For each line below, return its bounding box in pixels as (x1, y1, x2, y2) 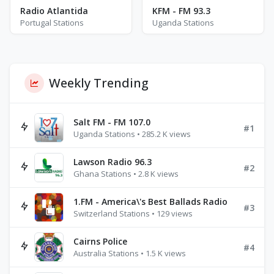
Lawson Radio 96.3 (73, 156, 152, 168)
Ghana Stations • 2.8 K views (73, 168, 179, 179)
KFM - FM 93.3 (152, 5, 210, 17)
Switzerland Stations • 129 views (73, 208, 193, 219)
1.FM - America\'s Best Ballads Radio (73, 196, 228, 207)
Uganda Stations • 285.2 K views (73, 128, 191, 139)
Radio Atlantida (20, 5, 88, 17)
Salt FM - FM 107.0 (73, 116, 150, 128)
